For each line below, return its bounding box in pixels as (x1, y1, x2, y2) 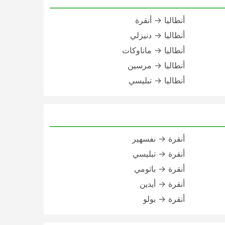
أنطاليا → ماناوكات (122, 45, 185, 55)
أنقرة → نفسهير (132, 134, 185, 144)
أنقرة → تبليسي (132, 149, 185, 159)
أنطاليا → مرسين (127, 60, 185, 70)
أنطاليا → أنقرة (135, 15, 185, 25)
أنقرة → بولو (143, 194, 185, 204)
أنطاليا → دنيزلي (130, 30, 185, 40)
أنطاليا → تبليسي (128, 75, 185, 85)
